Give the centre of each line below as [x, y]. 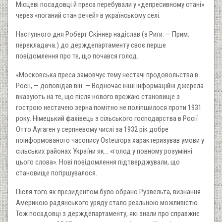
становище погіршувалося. [56, 173]
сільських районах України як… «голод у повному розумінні [104, 151]
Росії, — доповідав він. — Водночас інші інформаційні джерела [110, 85]
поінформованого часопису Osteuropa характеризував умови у [110, 140]
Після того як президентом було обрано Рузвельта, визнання [108, 192]
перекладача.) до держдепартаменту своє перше [91, 45]
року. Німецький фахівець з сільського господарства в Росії [107, 118]
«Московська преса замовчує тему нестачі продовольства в [107, 75]
